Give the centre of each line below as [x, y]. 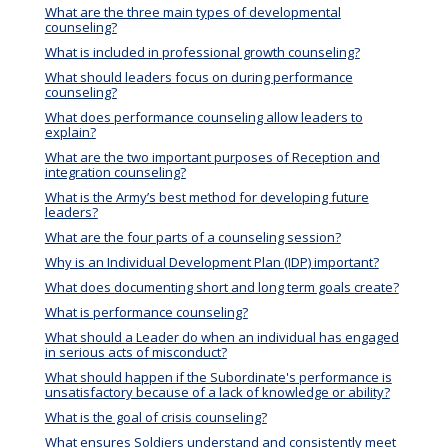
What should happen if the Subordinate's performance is [218, 376]
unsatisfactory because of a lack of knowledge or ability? [217, 391]
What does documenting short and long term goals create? [221, 286]
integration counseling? [115, 171]
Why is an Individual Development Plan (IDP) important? [211, 261]
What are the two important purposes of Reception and [212, 156]
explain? [70, 131]
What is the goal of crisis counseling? [155, 416]
